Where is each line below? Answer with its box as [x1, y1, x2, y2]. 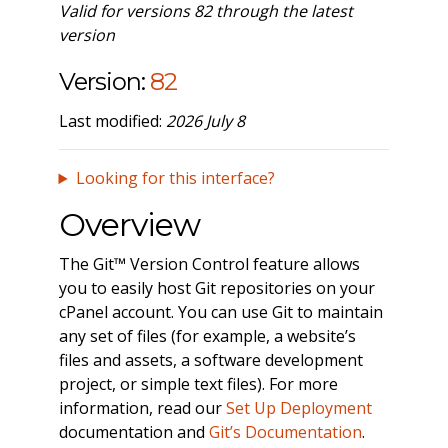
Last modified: [58, 110, 166, 133]
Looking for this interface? [75, 167, 275, 190]
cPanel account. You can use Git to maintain [58, 301, 383, 324]
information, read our [58, 397, 226, 420]
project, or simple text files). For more [58, 373, 338, 396]
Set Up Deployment [225, 397, 372, 420]
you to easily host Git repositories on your [58, 277, 375, 300]
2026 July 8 [165, 110, 245, 133]
